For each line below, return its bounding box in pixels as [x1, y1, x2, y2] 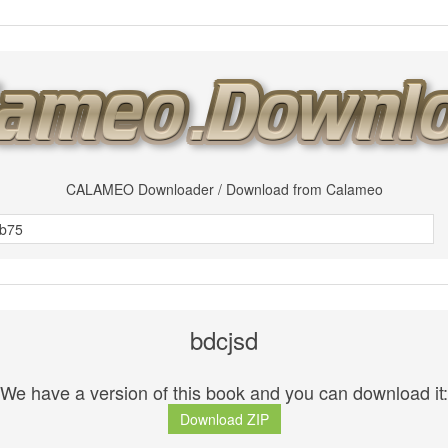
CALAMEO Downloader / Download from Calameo [65, 179, 383, 199]
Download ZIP [179, 409, 269, 430]
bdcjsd [190, 322, 258, 357]
